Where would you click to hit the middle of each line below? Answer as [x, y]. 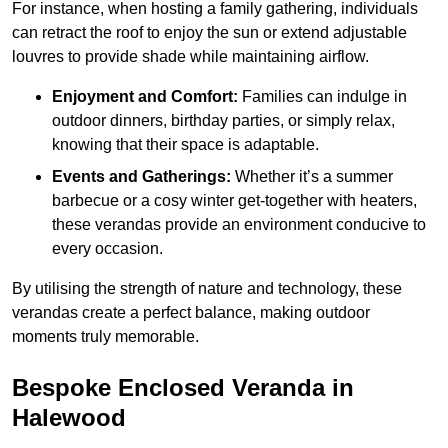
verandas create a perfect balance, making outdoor [191, 313]
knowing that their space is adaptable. [185, 145]
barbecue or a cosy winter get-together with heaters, [234, 201]
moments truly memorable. [105, 337]
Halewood [69, 418]
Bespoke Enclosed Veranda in [183, 388]
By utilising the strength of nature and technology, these [207, 289]
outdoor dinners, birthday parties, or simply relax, [223, 121]
